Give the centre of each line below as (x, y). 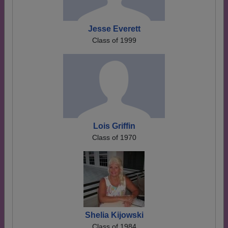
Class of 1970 (114, 137)
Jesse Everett (114, 29)
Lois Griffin (114, 126)
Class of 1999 (114, 40)
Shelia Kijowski (114, 215)
